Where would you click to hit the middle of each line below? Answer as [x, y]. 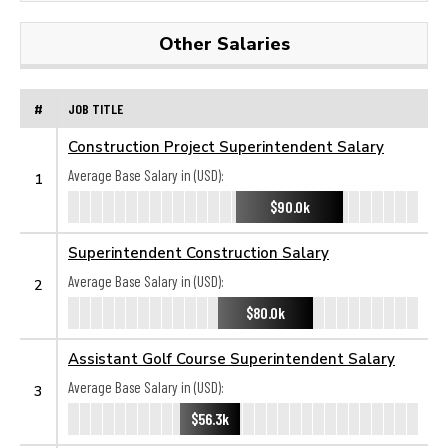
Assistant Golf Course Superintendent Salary [231, 358]
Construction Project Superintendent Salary [226, 146]
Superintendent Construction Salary [198, 252]
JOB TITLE [95, 108]
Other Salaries [224, 43]
